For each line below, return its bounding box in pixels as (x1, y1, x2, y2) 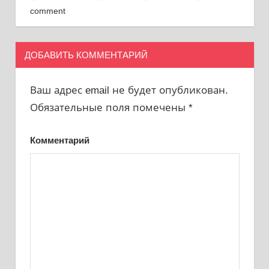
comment (29, 6, 65, 16)
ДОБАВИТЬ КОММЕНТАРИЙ (24, 49, 148, 60)
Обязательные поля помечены (29, 101, 189, 113)
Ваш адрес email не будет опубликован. (29, 84, 228, 96)
